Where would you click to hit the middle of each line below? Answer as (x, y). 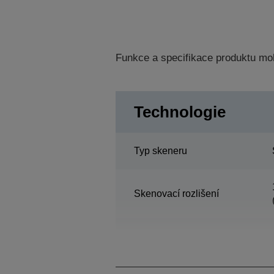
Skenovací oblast (171, 242)
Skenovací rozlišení (176, 193)
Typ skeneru (160, 150)
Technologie (180, 112)
